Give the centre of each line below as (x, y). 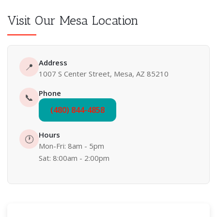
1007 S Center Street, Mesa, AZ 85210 (104, 74)
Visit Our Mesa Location (73, 21)
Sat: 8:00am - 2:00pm (74, 158)
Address (53, 62)
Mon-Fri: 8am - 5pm (71, 146)
